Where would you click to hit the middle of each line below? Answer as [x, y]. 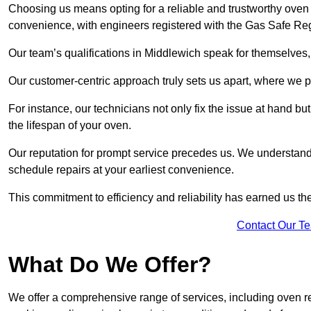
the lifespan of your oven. [70, 126]
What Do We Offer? [110, 265]
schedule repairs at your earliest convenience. [121, 170]
